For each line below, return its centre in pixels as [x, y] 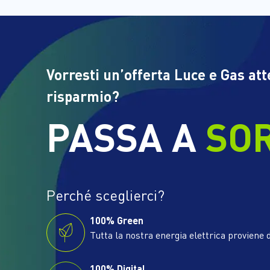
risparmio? [83, 96]
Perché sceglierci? [105, 195]
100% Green [117, 220]
